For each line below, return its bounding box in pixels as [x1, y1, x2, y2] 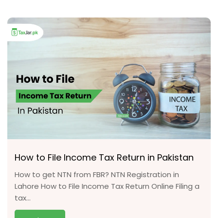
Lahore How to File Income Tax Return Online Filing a [15, 181, 200, 191]
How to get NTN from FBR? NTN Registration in [15, 169, 179, 180]
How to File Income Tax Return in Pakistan [15, 151, 194, 163]
